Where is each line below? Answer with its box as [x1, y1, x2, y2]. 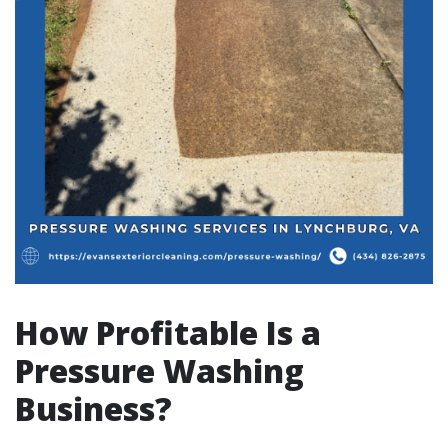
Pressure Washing [15, 349, 304, 392]
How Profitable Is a [15, 311, 321, 354]
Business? [15, 387, 172, 430]
